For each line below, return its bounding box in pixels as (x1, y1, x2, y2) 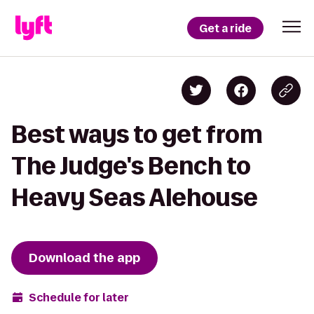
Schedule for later (29, 289, 129, 305)
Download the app (29, 250, 140, 266)
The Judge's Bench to (11, 153, 251, 179)
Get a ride (199, 20, 252, 36)
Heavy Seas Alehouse (11, 184, 258, 210)
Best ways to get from (11, 121, 263, 147)
